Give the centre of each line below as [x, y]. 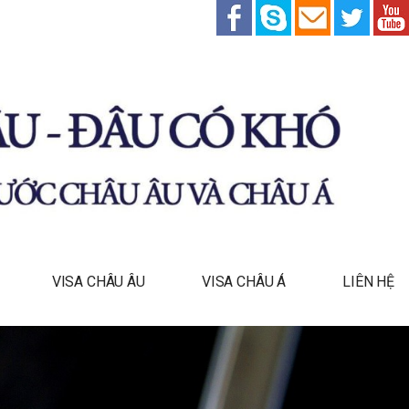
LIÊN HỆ [368, 282]
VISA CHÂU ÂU [98, 282]
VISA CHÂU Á [244, 282]
